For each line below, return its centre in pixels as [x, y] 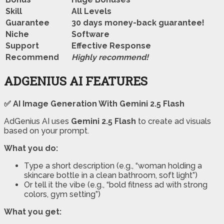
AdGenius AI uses [37, 121]
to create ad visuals [173, 121]
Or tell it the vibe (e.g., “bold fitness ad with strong [116, 185]
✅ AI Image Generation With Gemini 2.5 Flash [94, 104]
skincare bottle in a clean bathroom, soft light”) [111, 175]
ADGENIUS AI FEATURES [76, 81]
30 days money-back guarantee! [138, 22]
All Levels [91, 11]
